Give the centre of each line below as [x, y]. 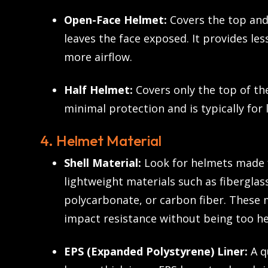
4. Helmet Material [101, 141]
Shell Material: [103, 163]
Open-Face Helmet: [115, 20]
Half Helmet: [98, 90]
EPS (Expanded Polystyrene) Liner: [156, 252]
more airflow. [98, 57]
